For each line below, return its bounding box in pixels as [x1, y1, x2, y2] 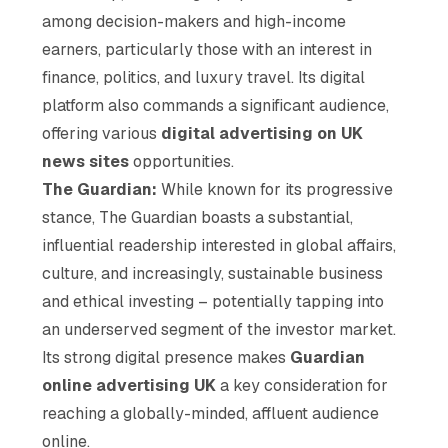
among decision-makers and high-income [42, 10, 347, 32]
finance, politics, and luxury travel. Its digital [42, 66, 366, 88]
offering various [42, 122, 162, 144]
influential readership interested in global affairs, [42, 234, 397, 256]
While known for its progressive [157, 178, 394, 200]
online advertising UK [42, 374, 217, 396]
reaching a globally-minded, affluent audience [42, 402, 380, 424]
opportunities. [129, 150, 235, 172]
